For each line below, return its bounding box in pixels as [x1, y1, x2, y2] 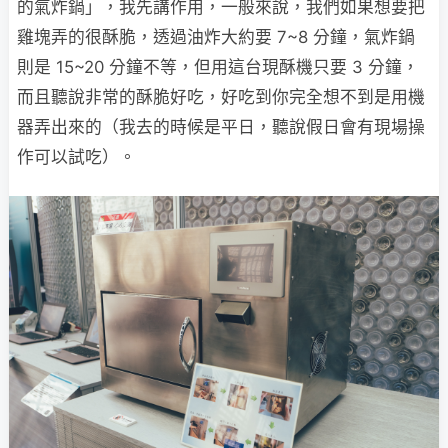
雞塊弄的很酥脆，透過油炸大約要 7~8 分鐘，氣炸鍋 [17, 27, 415, 48]
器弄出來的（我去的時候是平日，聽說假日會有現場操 [17, 117, 425, 138]
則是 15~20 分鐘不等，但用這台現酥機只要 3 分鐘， [17, 57, 419, 78]
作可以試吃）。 [17, 147, 136, 168]
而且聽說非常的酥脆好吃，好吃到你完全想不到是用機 [17, 87, 425, 108]
